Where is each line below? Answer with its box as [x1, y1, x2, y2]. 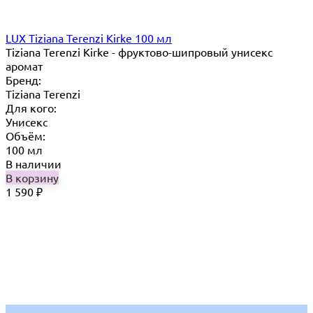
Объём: [6, 129, 45, 143]
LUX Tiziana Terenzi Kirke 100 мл [6, 31, 172, 45]
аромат [6, 59, 43, 73]
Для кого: [6, 101, 57, 115]
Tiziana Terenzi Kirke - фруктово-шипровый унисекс [6, 45, 272, 59]
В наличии [6, 156, 61, 171]
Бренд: [6, 73, 41, 87]
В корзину [6, 170, 59, 185]
